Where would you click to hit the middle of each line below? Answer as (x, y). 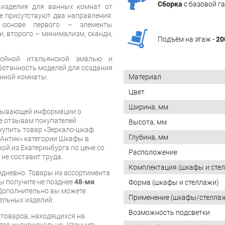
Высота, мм (148, 122)
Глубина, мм (148, 137)
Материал (145, 77)
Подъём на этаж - (187, 39)
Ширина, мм (148, 107)
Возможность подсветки (169, 212)
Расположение (153, 152)
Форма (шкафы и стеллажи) (174, 182)
